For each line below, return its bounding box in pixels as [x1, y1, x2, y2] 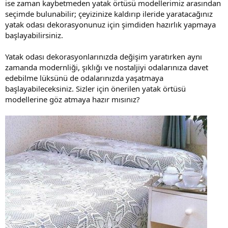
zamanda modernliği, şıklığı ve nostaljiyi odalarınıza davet [5, 62, 208, 72]
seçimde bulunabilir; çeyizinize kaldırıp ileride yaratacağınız [5, 8, 213, 19]
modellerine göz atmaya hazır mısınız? [5, 94, 140, 104]
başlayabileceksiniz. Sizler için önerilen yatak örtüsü [5, 83, 186, 94]
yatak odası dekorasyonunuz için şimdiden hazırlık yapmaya [5, 19, 216, 30]
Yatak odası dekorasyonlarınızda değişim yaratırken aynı [5, 51, 202, 62]
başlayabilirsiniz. [5, 30, 63, 40]
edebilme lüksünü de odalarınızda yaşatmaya [5, 72, 163, 83]
